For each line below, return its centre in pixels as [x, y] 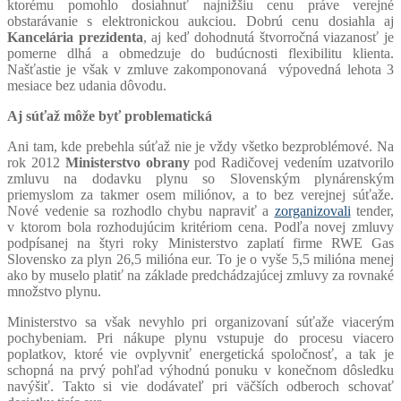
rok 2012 [36, 162]
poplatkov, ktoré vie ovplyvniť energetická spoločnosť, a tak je [200, 354]
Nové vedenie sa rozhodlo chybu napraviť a [141, 210]
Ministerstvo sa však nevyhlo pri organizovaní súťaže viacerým [200, 321]
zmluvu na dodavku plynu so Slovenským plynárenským [200, 178]
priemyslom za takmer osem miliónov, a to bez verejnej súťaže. [200, 194]
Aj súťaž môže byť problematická [110, 115]
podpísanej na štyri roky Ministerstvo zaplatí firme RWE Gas [200, 243]
